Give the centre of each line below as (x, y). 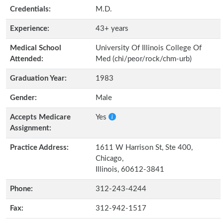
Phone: (21, 189)
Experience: (30, 29)
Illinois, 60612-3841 (130, 169)
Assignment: (31, 128)
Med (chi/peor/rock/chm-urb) (144, 59)
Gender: (23, 98)
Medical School (36, 48)
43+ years (112, 29)
